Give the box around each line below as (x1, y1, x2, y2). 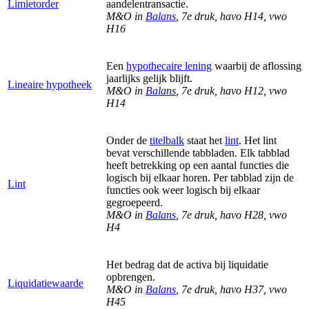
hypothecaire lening (126, 59, 212, 72)
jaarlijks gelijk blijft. (106, 72, 192, 84)
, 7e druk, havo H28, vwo (176, 208, 287, 221)
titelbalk (150, 134, 184, 146)
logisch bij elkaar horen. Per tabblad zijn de (106, 171, 294, 183)
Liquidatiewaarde (8, 277, 83, 289)
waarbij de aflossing (212, 59, 301, 72)
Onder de (106, 134, 150, 146)
